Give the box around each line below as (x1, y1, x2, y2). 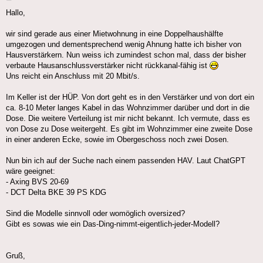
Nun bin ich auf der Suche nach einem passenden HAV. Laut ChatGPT (6, 156, 245, 166)
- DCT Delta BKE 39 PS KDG (6, 188, 106, 197)
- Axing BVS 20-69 (6, 177, 69, 187)
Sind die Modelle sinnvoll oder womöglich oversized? (6, 209, 185, 218)
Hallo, (6, 8, 25, 18)
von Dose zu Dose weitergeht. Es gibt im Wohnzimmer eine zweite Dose (6, 124, 252, 134)
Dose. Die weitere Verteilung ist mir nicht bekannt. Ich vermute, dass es (6, 114, 250, 123)
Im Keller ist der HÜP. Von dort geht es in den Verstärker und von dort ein (6, 93, 254, 102)
